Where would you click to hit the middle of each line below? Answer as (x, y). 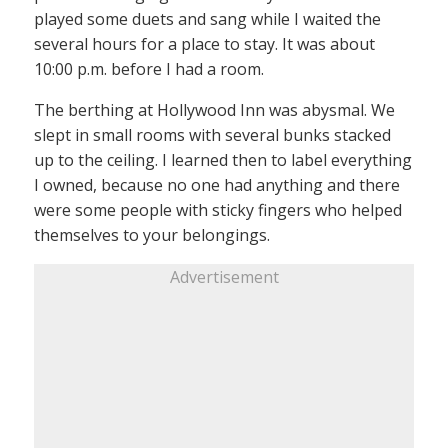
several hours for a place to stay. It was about (204, 44)
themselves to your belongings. (152, 235)
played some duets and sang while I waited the (207, 19)
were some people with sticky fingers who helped (218, 210)
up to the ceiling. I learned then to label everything (223, 160)
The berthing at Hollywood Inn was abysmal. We (214, 110)
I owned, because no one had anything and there (217, 185)
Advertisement (224, 277)
